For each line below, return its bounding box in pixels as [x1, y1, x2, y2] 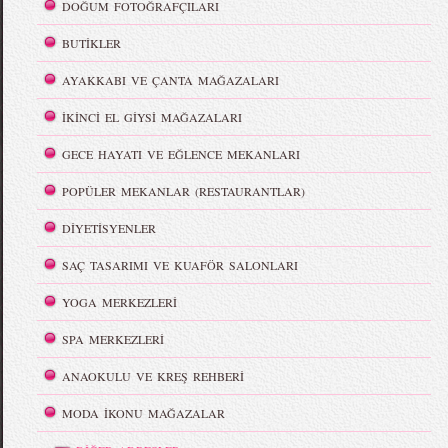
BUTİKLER [62, 35, 122, 52]
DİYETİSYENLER [62, 220, 157, 237]
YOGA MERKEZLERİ [62, 294, 178, 311]
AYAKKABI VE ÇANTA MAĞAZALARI [62, 72, 280, 89]
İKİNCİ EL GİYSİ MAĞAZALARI [62, 109, 243, 126]
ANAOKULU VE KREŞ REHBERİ [62, 368, 245, 385]
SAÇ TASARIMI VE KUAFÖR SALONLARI [62, 257, 299, 274]
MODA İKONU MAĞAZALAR [62, 405, 226, 422]
